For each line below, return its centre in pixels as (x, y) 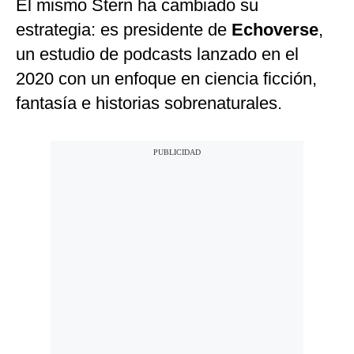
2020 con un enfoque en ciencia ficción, (166, 79)
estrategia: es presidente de (124, 30)
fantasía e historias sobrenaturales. (149, 104)
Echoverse (275, 30)
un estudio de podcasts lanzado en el (157, 55)
